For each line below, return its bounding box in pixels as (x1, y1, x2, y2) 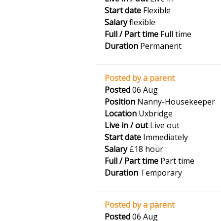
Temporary (138, 167, 182, 178)
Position (105, 96, 135, 107)
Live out (148, 120, 180, 131)
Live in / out (105, 120, 148, 131)
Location (105, 108, 137, 119)
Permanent (138, 40, 182, 51)
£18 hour (127, 144, 163, 154)
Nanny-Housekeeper (135, 96, 215, 107)
